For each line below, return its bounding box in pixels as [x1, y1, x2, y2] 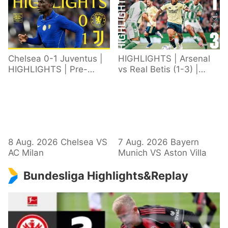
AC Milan [8, 147, 44, 158]
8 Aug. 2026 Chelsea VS [8, 136, 107, 147]
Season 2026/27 [8, 75, 76, 85]
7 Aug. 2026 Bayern [118, 136, 199, 147]
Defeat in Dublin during [118, 75, 213, 85]
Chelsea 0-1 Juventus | [8, 53, 103, 64]
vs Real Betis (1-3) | [118, 64, 199, 75]
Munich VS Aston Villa [118, 147, 207, 158]
